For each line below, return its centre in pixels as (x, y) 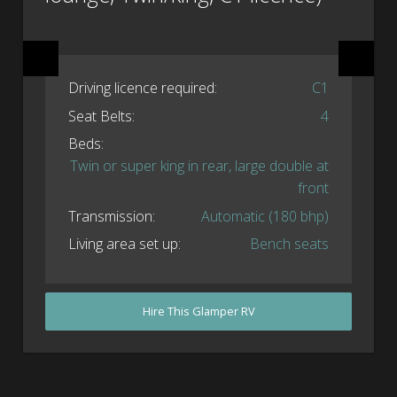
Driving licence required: (142, 88)
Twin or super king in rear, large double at (200, 166)
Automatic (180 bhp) (265, 216)
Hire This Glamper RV (198, 311)
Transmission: (111, 216)
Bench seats (290, 243)
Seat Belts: (101, 116)
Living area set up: (124, 243)
